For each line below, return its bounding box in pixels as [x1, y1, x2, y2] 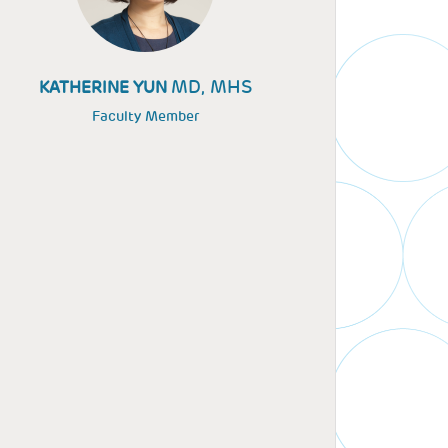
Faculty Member [91, 107, 199, 125]
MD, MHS [170, 75, 252, 98]
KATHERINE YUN [38, 77, 171, 98]
